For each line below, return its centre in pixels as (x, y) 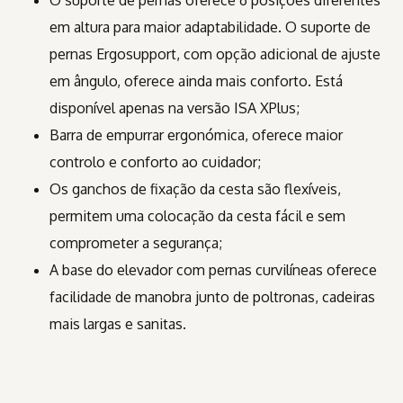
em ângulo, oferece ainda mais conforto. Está (196, 81)
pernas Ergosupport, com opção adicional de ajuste (215, 54)
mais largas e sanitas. (118, 324)
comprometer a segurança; (136, 243)
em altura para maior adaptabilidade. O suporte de (210, 27)
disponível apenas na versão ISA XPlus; (175, 108)
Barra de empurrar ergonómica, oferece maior (196, 135)
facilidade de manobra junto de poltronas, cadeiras (212, 297)
